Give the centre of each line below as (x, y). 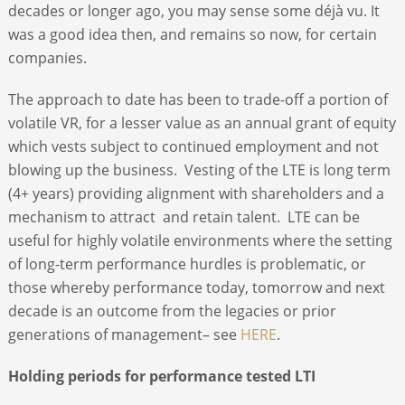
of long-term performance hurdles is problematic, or (187, 264)
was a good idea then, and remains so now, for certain (192, 34)
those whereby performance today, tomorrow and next (196, 287)
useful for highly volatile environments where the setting (200, 240)
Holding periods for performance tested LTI (161, 376)
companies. (47, 57)
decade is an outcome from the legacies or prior (172, 311)
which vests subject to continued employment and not (193, 146)
